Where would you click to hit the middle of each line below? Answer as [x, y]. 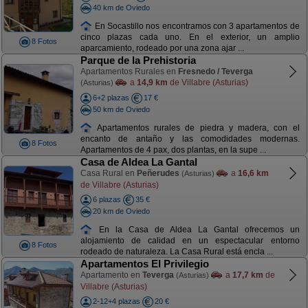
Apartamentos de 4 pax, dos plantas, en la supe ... [173, 150]
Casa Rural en [108, 173]
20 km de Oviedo [121, 211]
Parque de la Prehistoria [138, 60]
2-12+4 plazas [116, 301]
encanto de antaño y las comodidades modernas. [190, 139]
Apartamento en [111, 275]
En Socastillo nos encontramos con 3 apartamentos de [196, 26]
